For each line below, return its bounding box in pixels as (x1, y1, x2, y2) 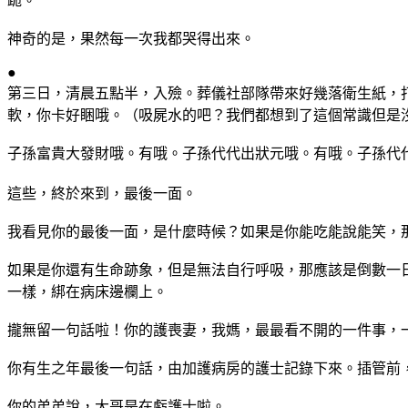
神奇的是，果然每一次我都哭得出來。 (7, 30, 255, 46)
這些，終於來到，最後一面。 (7, 185, 197, 201)
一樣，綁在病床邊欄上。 (7, 283, 168, 300)
